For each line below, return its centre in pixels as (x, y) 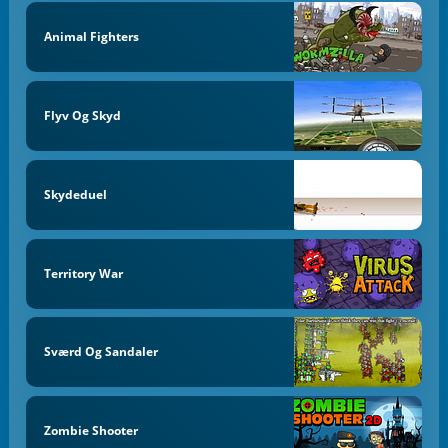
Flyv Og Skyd (82, 116)
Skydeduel (75, 194)
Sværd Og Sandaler (100, 352)
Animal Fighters (91, 37)
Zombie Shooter (90, 431)
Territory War (83, 273)
